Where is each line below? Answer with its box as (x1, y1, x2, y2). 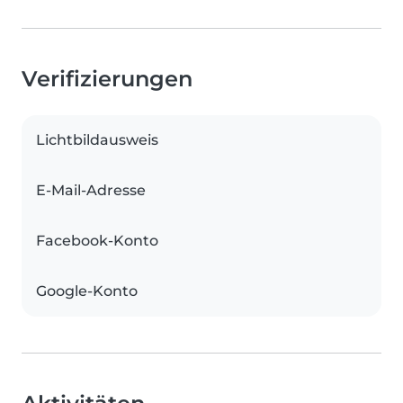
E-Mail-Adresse (36, 182, 146, 200)
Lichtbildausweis (36, 131, 158, 149)
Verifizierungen (22, 66, 193, 93)
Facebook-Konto (36, 232, 158, 250)
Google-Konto (36, 282, 138, 300)
